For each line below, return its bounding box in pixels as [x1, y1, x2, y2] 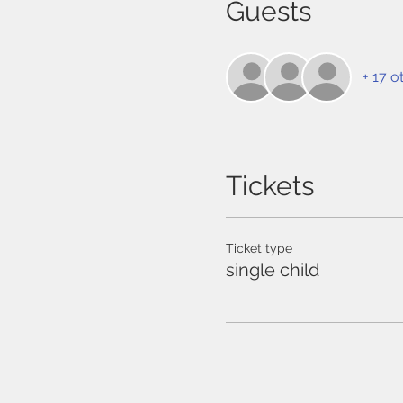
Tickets [225, 170, 314, 201]
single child [225, 259, 319, 281]
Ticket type [225, 241, 292, 255]
